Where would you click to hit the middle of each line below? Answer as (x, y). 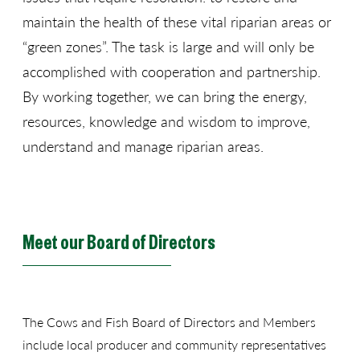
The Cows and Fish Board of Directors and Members (169, 322)
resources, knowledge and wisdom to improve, (166, 121)
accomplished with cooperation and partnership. (172, 71)
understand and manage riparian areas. (143, 145)
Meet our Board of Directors (119, 241)
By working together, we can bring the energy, (165, 96)
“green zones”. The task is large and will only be (168, 46)
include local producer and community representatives (174, 345)
